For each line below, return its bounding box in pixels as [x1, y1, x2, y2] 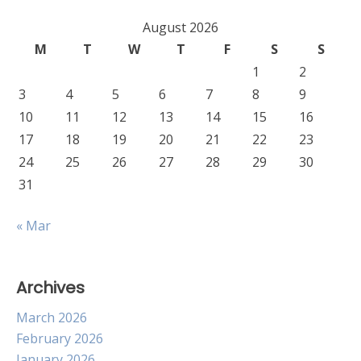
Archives [16, 276, 85, 299]
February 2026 [16, 330, 103, 347]
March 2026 [16, 309, 87, 326]
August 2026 [143, 19, 218, 36]
